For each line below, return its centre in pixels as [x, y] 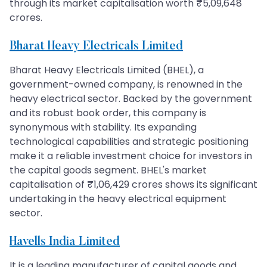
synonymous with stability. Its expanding [103, 127]
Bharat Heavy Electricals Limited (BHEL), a [107, 70]
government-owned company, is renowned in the [126, 84]
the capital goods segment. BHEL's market [108, 170]
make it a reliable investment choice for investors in [131, 156]
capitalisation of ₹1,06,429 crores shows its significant [133, 184]
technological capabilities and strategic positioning [129, 141]
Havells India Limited [65, 242]
